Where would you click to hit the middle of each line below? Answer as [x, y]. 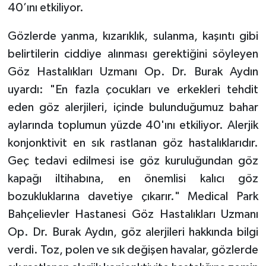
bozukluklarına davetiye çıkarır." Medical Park [133, 196]
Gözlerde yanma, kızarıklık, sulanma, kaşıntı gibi [133, 36]
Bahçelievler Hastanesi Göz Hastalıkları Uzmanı [133, 214]
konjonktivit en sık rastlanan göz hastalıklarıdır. [133, 143]
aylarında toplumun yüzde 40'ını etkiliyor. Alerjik [133, 125]
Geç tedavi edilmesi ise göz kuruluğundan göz [133, 161]
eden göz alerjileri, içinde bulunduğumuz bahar [133, 107]
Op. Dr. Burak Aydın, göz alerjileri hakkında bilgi [133, 232]
